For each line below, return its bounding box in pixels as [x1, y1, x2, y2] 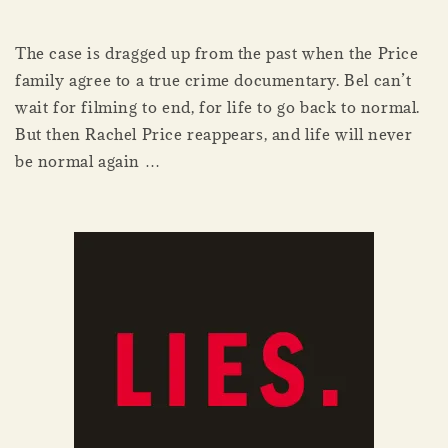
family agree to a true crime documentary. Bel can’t [15, 70, 412, 91]
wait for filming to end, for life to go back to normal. [15, 97, 421, 118]
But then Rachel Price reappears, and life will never [15, 124, 413, 145]
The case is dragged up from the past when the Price [15, 43, 419, 64]
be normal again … [15, 151, 161, 172]
